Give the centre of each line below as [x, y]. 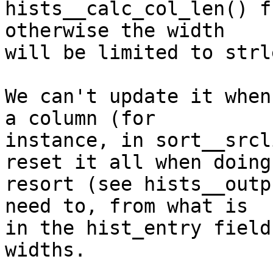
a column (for [80, 119]
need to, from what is [126, 206]
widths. [45, 250]
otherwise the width [115, 31]
